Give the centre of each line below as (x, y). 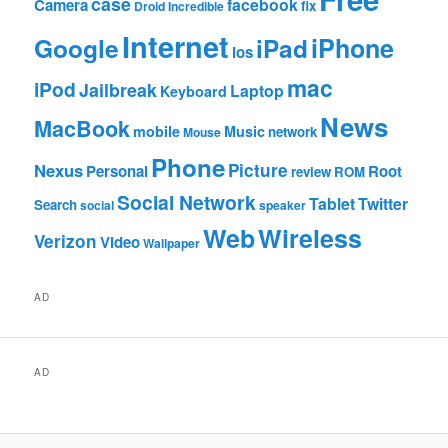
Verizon (66, 241)
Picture (258, 170)
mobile (157, 131)
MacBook (82, 129)
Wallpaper (172, 243)
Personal (117, 171)
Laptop (257, 91)
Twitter (383, 204)
